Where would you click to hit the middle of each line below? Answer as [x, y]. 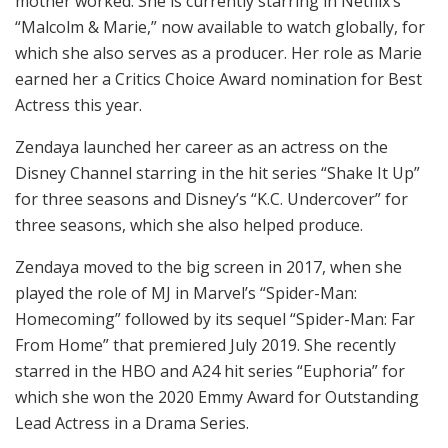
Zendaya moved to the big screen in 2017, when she [208, 266]
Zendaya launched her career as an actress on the [201, 146]
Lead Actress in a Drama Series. [132, 422]
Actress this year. [80, 104]
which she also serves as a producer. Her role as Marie [218, 52]
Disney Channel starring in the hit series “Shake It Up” [217, 172]
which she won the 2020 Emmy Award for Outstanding [217, 396]
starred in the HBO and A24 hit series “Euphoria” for [210, 370]
